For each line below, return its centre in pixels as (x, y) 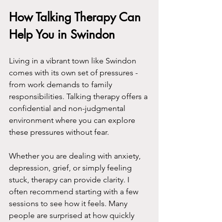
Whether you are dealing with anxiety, (76, 156)
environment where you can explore (73, 120)
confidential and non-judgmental (68, 109)
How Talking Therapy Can (77, 17)
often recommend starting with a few (75, 192)
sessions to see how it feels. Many (69, 204)
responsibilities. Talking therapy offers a (79, 97)
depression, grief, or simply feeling (71, 168)
